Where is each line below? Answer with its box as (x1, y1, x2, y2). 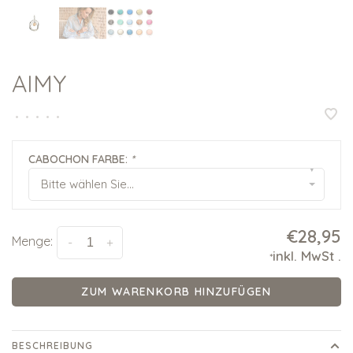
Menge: (12, 233, 53, 250)
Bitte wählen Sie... (41, 176, 134, 192)
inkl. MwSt (273, 247, 338, 265)
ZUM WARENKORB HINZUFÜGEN (81, 284, 272, 299)
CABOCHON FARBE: (28, 152, 131, 167)
